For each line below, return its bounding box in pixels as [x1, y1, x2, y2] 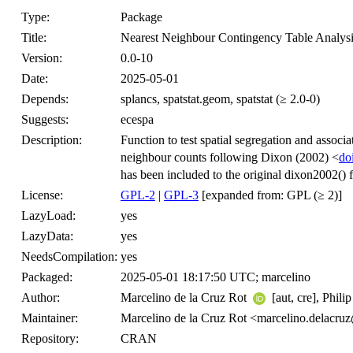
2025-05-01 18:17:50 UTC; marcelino [121, 270, 310, 284]
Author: [21, 291, 60, 304]
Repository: [21, 332, 79, 345]
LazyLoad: [21, 209, 76, 222]
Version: [21, 51, 62, 65]
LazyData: [21, 229, 73, 243]
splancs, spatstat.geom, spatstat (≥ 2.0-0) [121, 92, 320, 106]
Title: [21, 31, 46, 44]
